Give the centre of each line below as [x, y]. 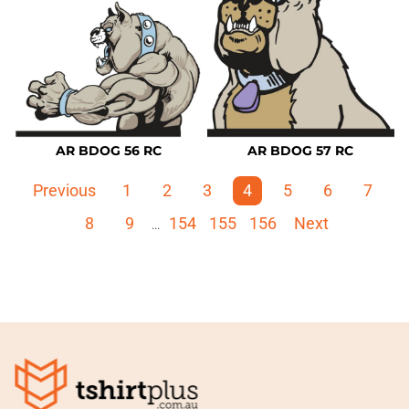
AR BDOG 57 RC [301, 151]
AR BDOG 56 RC [108, 151]
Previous [64, 191]
